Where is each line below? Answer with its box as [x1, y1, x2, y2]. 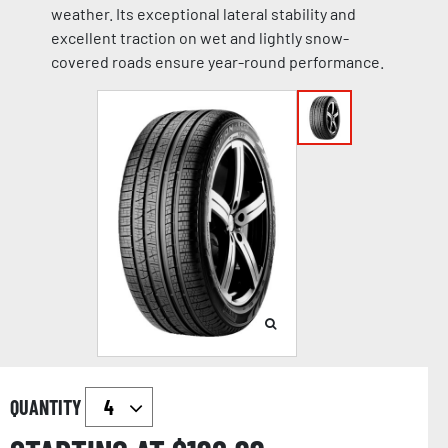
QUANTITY [10, 395, 85, 420]
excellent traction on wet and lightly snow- [50, 28, 349, 48]
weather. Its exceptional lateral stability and [50, 4, 356, 24]
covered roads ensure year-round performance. [50, 52, 384, 72]
